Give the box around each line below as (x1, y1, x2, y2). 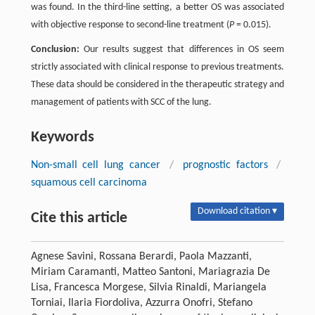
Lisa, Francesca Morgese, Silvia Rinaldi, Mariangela (30, 281, 266, 293)
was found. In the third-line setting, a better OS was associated (30, 1, 285, 13)
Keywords (30, 129, 94, 146)
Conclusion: (30, 44, 79, 55)
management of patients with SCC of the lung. (30, 96, 212, 108)
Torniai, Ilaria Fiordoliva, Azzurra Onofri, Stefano (30, 297, 252, 309)
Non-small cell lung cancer (30, 159, 161, 171)
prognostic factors (182, 159, 268, 171)
